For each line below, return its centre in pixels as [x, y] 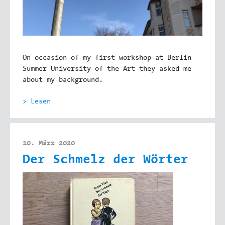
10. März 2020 [49, 143]
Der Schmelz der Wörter [105, 160]
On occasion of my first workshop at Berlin [107, 58]
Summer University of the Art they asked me [107, 69]
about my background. [63, 80]
